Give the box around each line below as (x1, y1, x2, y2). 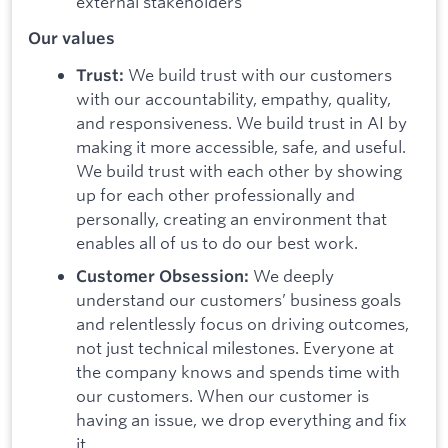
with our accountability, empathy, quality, (76, 87, 391, 109)
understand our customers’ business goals (76, 289, 401, 311)
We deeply (253, 265, 334, 287)
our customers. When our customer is (76, 385, 369, 407)
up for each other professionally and (76, 183, 355, 205)
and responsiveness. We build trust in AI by (76, 111, 407, 133)
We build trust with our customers (128, 63, 392, 85)
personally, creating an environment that (76, 207, 387, 229)
